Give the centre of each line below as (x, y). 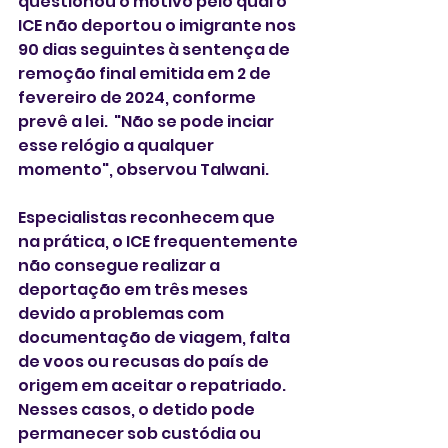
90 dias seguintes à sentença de (155, 50)
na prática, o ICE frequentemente (159, 242)
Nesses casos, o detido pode (138, 410)
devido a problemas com (122, 314)
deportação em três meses (134, 290)
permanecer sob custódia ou (141, 434)
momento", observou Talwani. (145, 170)
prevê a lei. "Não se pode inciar (147, 122)
